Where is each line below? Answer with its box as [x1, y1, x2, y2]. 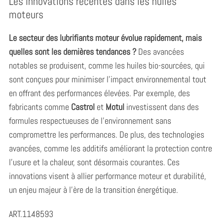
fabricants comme [8, 101, 71, 112]
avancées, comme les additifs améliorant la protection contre [8, 142, 212, 154]
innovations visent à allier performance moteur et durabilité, [8, 170, 206, 182]
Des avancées [136, 45, 184, 57]
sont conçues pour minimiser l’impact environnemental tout [8, 73, 206, 85]
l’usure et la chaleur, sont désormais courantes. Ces [8, 156, 180, 168]
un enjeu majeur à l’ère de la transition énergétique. [8, 184, 178, 195]
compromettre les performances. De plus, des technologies [8, 128, 204, 140]
